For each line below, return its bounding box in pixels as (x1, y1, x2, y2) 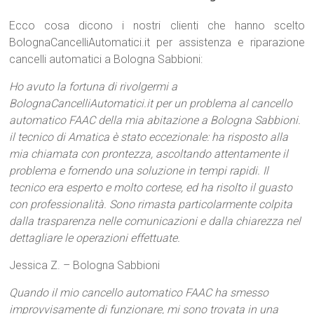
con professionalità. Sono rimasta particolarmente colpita (9, 198, 293, 211)
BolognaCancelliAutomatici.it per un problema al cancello (9, 97, 293, 110)
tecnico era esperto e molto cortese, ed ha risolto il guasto (9, 181, 293, 194)
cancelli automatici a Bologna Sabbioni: (9, 53, 203, 66)
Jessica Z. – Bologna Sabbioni (9, 259, 161, 272)
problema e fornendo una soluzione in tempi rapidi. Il (9, 164, 269, 177)
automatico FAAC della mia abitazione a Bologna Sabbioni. (9, 114, 301, 127)
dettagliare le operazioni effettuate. (9, 231, 181, 245)
